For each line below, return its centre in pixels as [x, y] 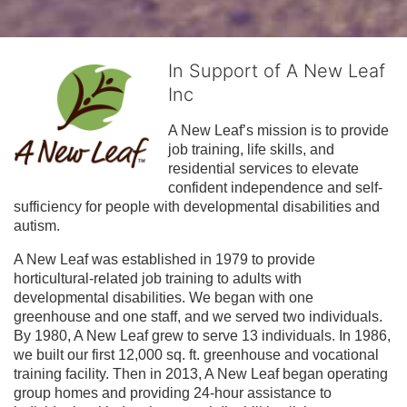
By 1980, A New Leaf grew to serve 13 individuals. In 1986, [202, 335]
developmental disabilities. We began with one [164, 297]
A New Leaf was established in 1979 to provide [164, 259]
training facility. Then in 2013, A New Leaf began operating [201, 373]
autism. [37, 225]
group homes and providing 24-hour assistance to [173, 392]
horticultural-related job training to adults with [158, 278]
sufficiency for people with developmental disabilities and [197, 206]
